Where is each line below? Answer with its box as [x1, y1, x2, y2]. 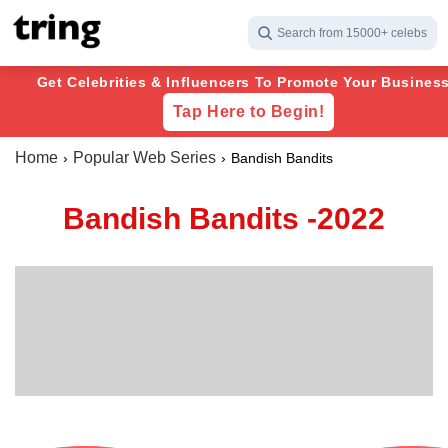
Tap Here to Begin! [172, 103, 325, 120]
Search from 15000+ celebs [277, 26, 427, 40]
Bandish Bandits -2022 [63, 202, 385, 235]
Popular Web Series [73, 149, 216, 166]
